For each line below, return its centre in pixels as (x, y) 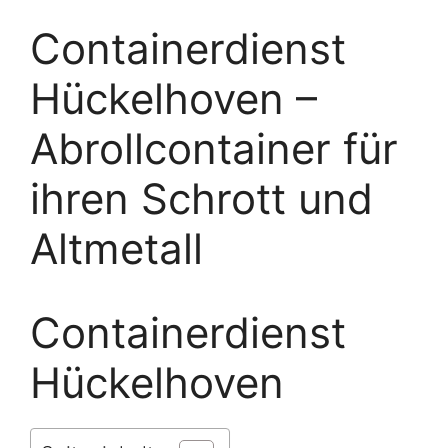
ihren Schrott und (201, 199)
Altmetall (116, 249)
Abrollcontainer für (214, 149)
